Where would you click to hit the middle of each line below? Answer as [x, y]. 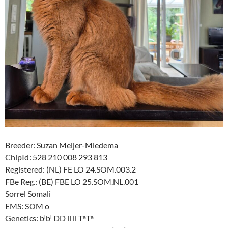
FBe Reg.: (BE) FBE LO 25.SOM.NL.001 [72, 181]
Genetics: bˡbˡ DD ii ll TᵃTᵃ [49, 218]
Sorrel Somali [28, 193]
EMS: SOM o [27, 206]
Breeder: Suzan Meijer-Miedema [62, 145]
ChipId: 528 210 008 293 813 [56, 157]
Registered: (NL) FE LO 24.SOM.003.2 [70, 169]
